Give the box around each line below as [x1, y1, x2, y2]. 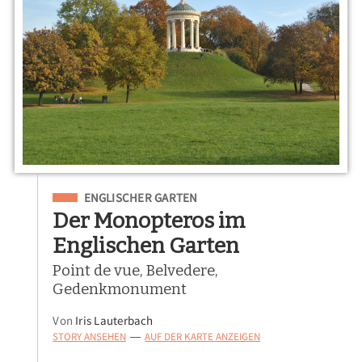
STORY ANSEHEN [53, 330, 127, 344]
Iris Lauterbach [75, 313, 154, 329]
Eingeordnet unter [53, 187, 158, 204]
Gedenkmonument [53, 280, 187, 299]
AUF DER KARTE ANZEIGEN [145, 330, 261, 344]
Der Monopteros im [53, 208, 246, 234]
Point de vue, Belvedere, [53, 262, 219, 280]
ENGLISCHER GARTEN [83, 189, 198, 205]
